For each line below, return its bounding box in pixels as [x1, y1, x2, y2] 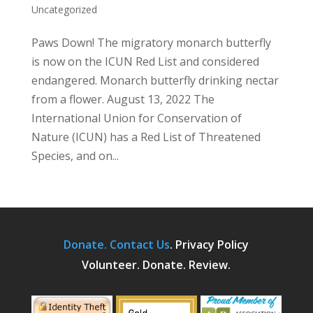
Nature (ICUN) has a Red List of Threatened [31, 129, 261, 145]
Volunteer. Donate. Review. [82, 256, 231, 272]
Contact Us [110, 236, 170, 252]
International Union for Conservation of [31, 110, 242, 126]
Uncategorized [31, 2, 97, 16]
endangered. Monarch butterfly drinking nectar [31, 72, 279, 88]
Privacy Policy [175, 236, 249, 252]
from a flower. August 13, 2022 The [31, 91, 214, 107]
